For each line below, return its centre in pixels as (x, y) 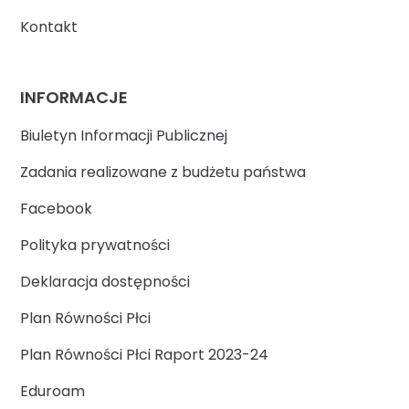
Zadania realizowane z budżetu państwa (163, 173)
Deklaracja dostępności (105, 282)
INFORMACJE (74, 98)
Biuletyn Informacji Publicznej (124, 136)
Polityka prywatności (95, 246)
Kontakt (49, 26)
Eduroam (53, 392)
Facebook (57, 209)
